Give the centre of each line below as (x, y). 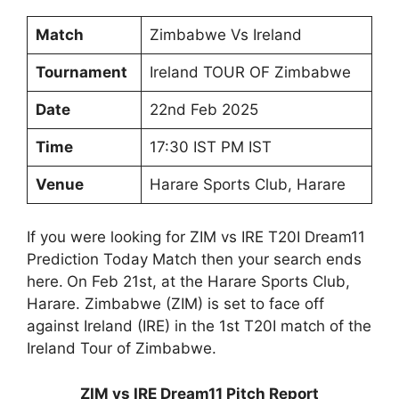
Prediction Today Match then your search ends (194, 259)
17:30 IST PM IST (210, 147)
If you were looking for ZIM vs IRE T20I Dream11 (196, 237)
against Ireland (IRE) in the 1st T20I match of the (199, 326)
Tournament (81, 72)
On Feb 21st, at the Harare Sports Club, (208, 281)
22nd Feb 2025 (204, 109)
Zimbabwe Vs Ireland (225, 34)
